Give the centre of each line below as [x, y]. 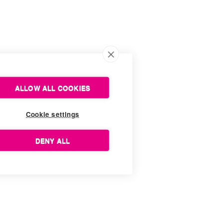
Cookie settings [53, 114]
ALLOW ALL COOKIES [53, 87]
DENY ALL [53, 140]
